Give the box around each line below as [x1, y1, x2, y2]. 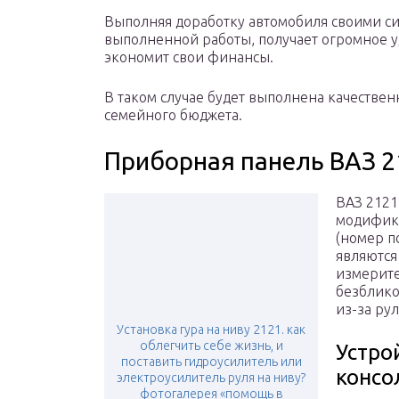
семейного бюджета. [104, 107, 242, 124]
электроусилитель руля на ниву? [117, 370, 305, 386]
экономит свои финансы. [104, 49, 273, 66]
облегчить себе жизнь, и [139, 338, 283, 354]
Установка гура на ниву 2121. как [117, 322, 305, 338]
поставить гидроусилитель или [120, 354, 302, 370]
